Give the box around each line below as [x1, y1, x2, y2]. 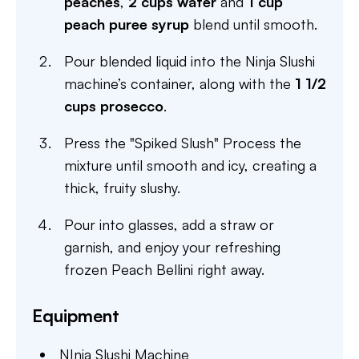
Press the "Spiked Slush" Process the [64, 133, 301, 151]
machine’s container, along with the [64, 74, 295, 92]
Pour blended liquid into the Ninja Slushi [64, 51, 315, 70]
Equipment [32, 304, 119, 326]
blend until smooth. [193, 14, 317, 33]
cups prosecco [64, 96, 163, 115]
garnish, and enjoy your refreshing [64, 237, 280, 256]
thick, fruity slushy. [64, 178, 180, 196]
